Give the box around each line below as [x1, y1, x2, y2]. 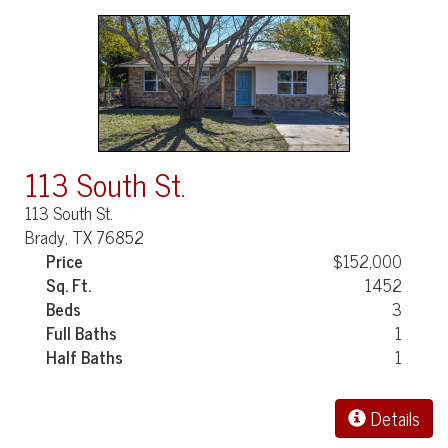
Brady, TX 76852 [25, 222, 145, 251]
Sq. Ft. [46, 270, 92, 299]
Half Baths [46, 342, 124, 371]
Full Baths [46, 318, 118, 347]
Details [366, 403, 420, 433]
